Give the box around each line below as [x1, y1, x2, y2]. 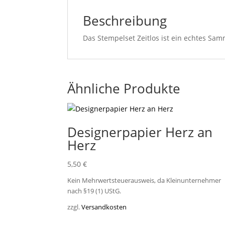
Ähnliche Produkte [67, 79, 181, 97]
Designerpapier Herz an [67, 123, 213, 141]
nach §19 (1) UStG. [67, 187, 122, 196]
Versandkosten [81, 203, 127, 212]
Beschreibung [83, 11, 167, 30]
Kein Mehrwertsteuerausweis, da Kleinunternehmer [67, 176, 221, 185]
